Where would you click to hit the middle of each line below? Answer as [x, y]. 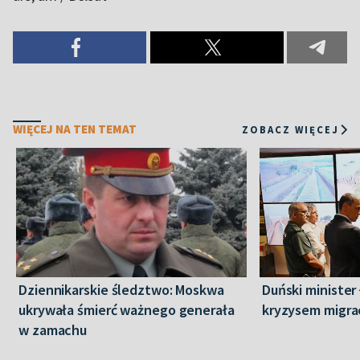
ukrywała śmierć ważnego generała [127, 310]
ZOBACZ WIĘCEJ [290, 129]
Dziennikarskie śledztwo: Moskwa [121, 290]
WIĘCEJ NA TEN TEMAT [75, 129]
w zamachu [53, 330]
